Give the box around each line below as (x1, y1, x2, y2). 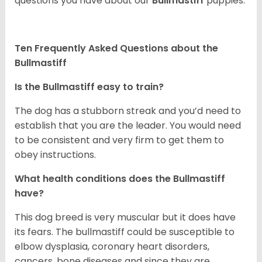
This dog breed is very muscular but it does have (15, 210, 236, 224)
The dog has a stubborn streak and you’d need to (15, 104, 241, 118)
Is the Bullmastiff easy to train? (15, 80, 164, 94)
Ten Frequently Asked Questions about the (15, 41, 218, 55)
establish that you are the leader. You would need (15, 118, 241, 132)
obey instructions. (15, 147, 98, 161)
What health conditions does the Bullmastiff (15, 171, 225, 185)
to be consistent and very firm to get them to (15, 133, 224, 147)
